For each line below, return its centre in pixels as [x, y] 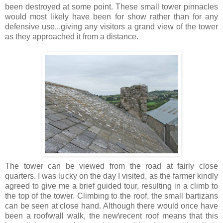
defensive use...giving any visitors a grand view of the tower [111, 26]
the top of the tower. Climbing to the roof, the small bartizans [111, 196]
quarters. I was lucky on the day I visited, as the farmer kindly [111, 176]
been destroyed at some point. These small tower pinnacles [111, 6]
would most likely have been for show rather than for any [111, 16]
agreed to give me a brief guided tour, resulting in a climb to [111, 186]
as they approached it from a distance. [72, 36]
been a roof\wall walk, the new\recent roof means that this [111, 216]
